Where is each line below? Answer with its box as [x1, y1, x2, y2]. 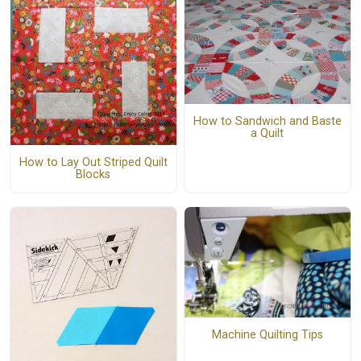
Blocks [76, 168, 111, 182]
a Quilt [251, 127, 284, 141]
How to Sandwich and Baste [193, 114, 342, 129]
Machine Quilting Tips [211, 328, 323, 342]
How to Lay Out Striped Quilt [19, 156, 168, 170]
